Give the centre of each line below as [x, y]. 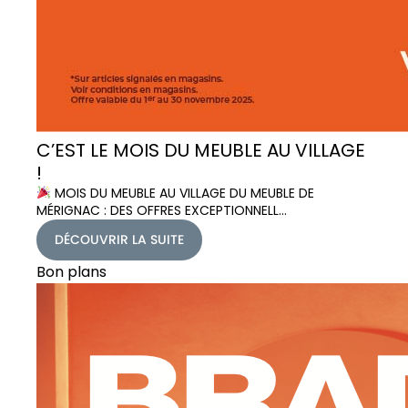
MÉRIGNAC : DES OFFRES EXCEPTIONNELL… [162, 210]
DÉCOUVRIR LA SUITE [119, 239]
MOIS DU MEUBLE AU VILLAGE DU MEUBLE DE [182, 193]
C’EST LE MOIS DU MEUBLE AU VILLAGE [201, 150]
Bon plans [71, 271]
